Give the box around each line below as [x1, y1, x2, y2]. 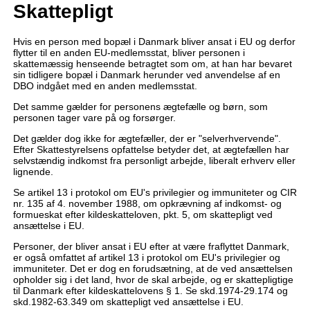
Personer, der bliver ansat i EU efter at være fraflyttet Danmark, [12, 241, 289, 253]
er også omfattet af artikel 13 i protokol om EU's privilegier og [12, 252, 280, 264]
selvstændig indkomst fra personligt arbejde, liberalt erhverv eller [12, 155, 295, 167]
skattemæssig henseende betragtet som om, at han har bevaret [12, 58, 292, 70]
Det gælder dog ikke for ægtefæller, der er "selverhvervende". [12, 133, 281, 145]
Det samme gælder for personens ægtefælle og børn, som [12, 101, 268, 113]
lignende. [12, 166, 53, 178]
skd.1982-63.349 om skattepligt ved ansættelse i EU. [12, 296, 244, 308]
